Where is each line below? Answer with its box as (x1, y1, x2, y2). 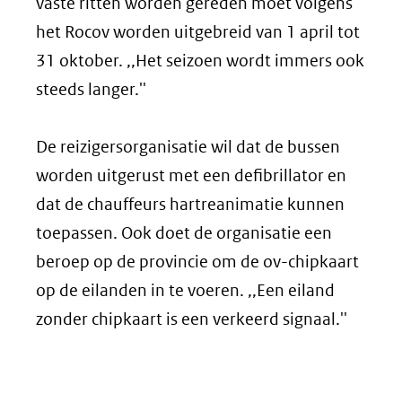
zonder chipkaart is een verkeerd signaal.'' (36, 309, 347, 329)
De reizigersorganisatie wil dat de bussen (36, 136, 340, 157)
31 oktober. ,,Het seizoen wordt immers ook (36, 50, 364, 71)
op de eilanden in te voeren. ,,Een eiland (36, 280, 335, 301)
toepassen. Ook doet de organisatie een (36, 223, 332, 243)
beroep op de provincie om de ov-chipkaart (36, 251, 359, 272)
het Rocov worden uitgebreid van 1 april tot (36, 22, 360, 42)
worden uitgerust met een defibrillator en (36, 165, 346, 186)
